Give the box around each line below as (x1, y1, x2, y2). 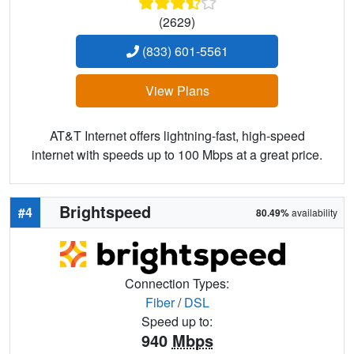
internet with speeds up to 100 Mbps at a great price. (32, 145, 322, 164)
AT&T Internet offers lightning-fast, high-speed (49, 126, 305, 145)
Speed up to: (141, 312, 213, 331)
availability (289, 205, 337, 220)
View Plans (145, 81, 209, 100)
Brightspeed (59, 200, 151, 224)
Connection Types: (125, 274, 229, 293)
